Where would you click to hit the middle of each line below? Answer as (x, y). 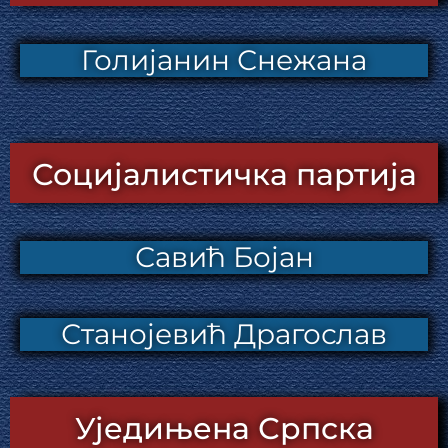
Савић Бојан (224, 257)
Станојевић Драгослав (224, 334)
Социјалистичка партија (224, 174)
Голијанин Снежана (224, 59)
